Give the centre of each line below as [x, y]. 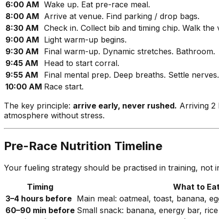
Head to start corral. [82, 63]
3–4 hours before [39, 199]
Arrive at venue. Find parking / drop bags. [122, 16]
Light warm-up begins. [85, 40]
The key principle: [38, 106]
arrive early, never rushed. [125, 106]
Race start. [64, 87]
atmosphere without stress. [54, 116]
